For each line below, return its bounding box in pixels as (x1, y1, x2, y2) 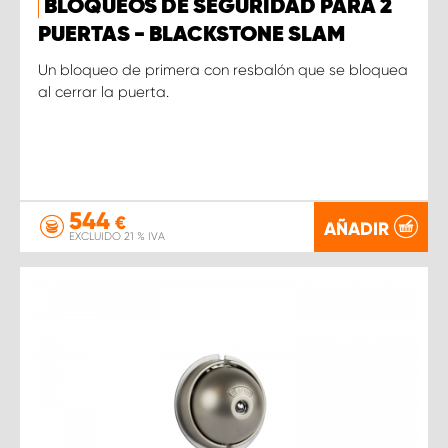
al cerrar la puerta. (38, 82, 169, 101)
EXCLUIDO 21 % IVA (69, 230, 165, 243)
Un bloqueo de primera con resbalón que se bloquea (38, 60, 408, 79)
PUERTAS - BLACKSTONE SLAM (38, 23, 345, 46)
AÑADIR (324, 217, 389, 240)
